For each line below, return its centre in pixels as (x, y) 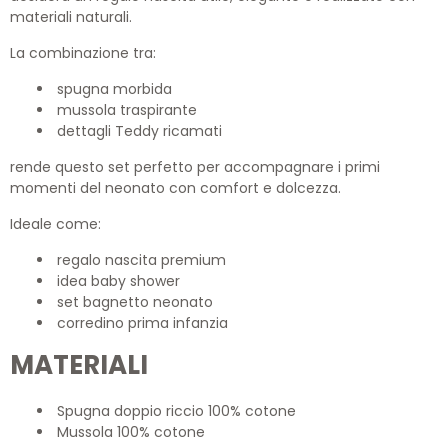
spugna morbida (114, 89)
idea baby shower (118, 281)
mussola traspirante (127, 110)
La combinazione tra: (83, 53)
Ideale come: (55, 224)
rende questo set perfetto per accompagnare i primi (195, 167)
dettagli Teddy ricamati (139, 131)
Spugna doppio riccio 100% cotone (176, 411)
